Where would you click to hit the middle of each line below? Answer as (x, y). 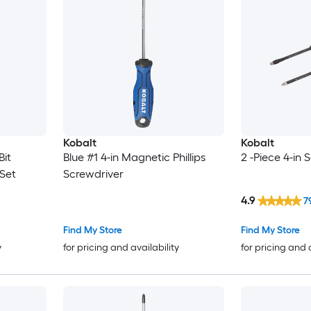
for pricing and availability (121, 248)
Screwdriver (93, 174)
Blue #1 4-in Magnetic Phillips (134, 157)
